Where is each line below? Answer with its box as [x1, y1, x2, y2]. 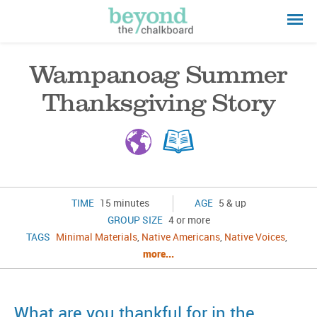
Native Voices [224, 232, 285, 243]
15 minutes [97, 198, 149, 209]
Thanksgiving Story [42, 87, 275, 117]
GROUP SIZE [107, 215, 163, 226]
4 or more [166, 215, 210, 226]
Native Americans [141, 232, 220, 243]
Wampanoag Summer [29, 59, 288, 89]
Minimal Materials [55, 232, 137, 243]
